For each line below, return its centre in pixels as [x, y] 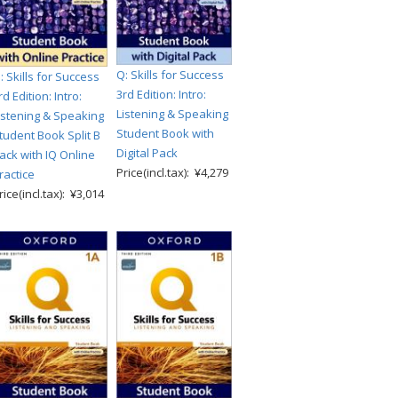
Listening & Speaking [172, 113]
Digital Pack [147, 152]
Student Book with [165, 133]
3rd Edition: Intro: [161, 94]
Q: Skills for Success [170, 74]
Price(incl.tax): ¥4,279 [172, 172]
